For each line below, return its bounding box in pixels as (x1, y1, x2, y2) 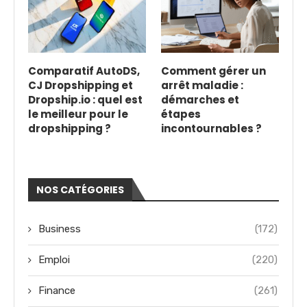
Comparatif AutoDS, (28, 63, 140, 78)
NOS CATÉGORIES (36, 182, 124, 197)
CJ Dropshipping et (28, 77, 133, 93)
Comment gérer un (160, 63, 266, 78)
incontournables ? (160, 121, 262, 136)
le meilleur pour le (28, 106, 128, 121)
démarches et (160, 92, 239, 107)
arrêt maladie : (160, 77, 243, 93)
